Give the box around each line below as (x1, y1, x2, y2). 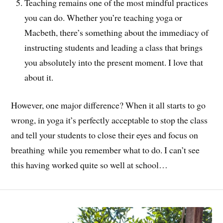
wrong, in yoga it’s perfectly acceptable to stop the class (11, 114, 208, 126)
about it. (24, 71, 54, 83)
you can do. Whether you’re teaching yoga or (24, 11, 183, 23)
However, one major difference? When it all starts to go (11, 99, 206, 111)
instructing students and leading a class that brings (24, 41, 203, 53)
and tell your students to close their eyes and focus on (11, 129, 199, 141)
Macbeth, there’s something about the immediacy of (24, 26, 209, 38)
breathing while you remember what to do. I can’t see (11, 144, 200, 156)
